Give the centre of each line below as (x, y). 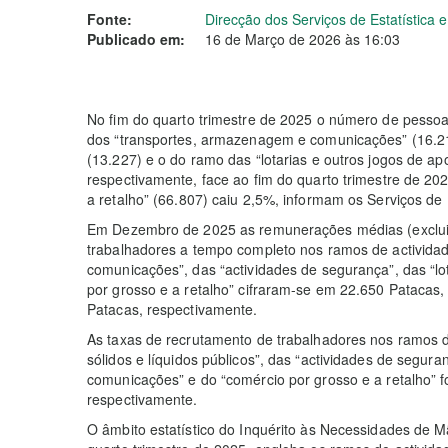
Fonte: (109, 19)
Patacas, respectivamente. (172, 309)
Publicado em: (136, 39)
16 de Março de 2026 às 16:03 (302, 39)
